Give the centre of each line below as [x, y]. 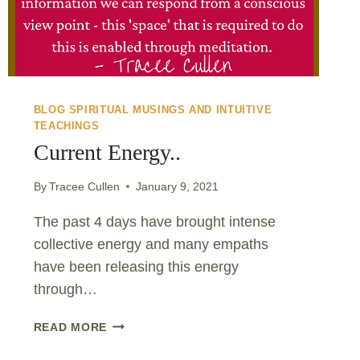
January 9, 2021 [177, 186]
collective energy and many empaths [151, 244]
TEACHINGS [66, 127]
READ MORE [70, 327]
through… [65, 289]
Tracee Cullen [84, 186]
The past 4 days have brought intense [154, 221]
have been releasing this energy [136, 266]
